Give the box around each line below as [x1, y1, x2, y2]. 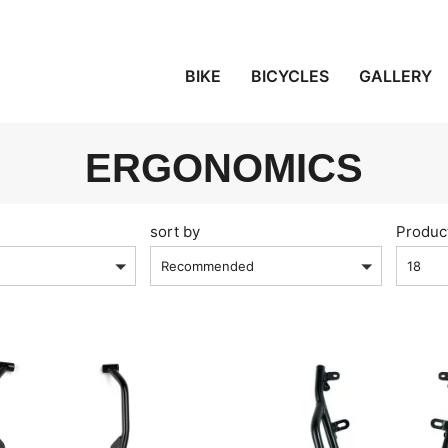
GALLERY [359, 66, 433, 86]
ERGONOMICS [85, 146, 363, 191]
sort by [150, 222, 200, 242]
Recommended [161, 258, 254, 275]
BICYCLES [251, 66, 330, 86]
